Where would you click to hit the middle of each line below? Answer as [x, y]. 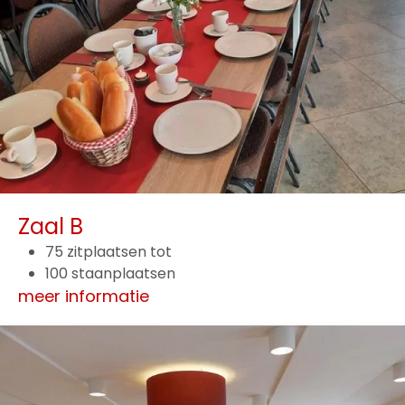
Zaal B [51, 226]
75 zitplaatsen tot [108, 251]
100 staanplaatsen [110, 273]
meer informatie [84, 296]
